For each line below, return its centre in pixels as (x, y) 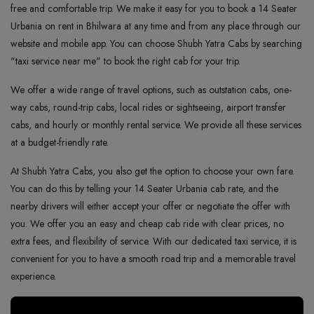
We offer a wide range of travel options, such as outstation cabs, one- (151, 90)
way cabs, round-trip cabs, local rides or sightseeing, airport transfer (148, 107)
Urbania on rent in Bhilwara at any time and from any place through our (156, 26)
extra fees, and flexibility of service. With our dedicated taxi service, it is (153, 241)
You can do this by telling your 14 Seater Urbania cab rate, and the (144, 189)
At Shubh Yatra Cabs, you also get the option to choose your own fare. (152, 171)
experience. (33, 276)
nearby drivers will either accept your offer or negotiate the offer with (150, 206)
